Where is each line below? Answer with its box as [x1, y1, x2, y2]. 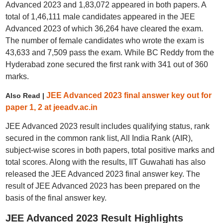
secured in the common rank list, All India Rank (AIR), [5, 134, 193, 142]
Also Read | [5, 92, 46, 100]
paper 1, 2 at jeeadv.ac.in [5, 103, 98, 111]
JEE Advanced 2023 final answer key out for [46, 91, 212, 100]
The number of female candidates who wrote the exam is [5, 36, 204, 45]
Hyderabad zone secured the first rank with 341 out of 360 [5, 60, 208, 69]
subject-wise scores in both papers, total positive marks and [5, 146, 215, 154]
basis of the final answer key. [5, 194, 107, 202]
